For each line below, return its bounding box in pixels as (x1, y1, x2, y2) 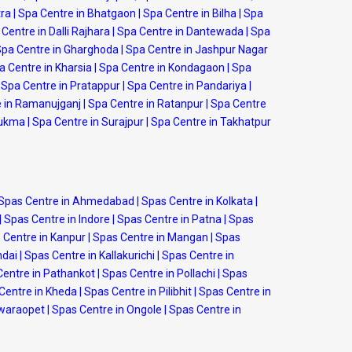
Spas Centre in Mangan (93, 231, 208, 244)
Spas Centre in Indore (4, 213, 110, 225)
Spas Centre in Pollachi (102, 267, 215, 280)
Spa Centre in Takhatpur (151, 115, 271, 128)
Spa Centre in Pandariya (127, 79, 247, 92)
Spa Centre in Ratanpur (88, 97, 203, 110)
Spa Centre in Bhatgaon (18, 7, 136, 20)
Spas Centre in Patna (117, 213, 222, 225)
